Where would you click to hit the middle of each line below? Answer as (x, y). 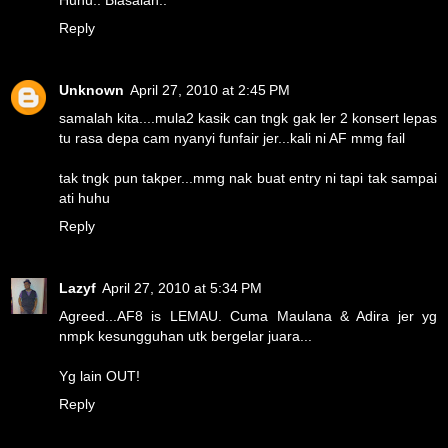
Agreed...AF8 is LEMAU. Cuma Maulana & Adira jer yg (248, 316)
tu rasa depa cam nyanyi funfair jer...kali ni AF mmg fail (232, 138)
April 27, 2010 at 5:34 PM (182, 288)
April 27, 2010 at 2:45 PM (210, 90)
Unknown (91, 90)
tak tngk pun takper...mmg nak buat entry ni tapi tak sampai (248, 178)
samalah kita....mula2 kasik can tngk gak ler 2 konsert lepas (248, 118)
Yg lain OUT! (99, 376)
